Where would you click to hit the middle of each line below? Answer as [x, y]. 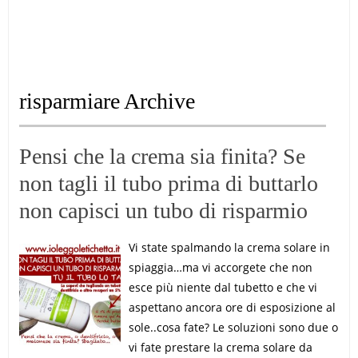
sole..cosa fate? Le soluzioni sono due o [233, 327]
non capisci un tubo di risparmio [163, 211]
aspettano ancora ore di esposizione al [232, 307]
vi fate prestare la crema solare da [220, 347]
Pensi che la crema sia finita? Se [162, 156]
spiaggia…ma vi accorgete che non [220, 267]
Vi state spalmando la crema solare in [229, 247]
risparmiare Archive [107, 101]
